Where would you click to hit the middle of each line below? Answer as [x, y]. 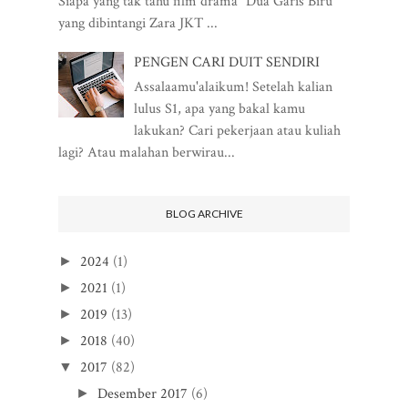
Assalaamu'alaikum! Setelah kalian [234, 87]
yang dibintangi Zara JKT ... [138, 23]
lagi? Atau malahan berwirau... [147, 152]
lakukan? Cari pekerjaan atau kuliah [238, 130]
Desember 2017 [143, 393]
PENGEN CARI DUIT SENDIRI [227, 62]
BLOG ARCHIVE [204, 213]
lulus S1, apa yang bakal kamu [220, 108]
